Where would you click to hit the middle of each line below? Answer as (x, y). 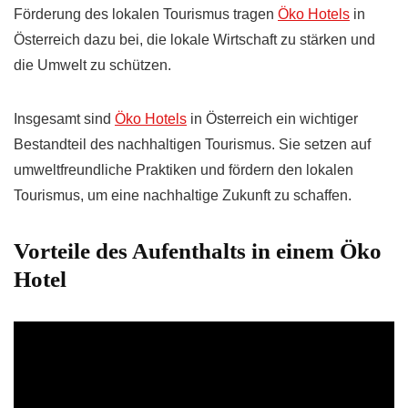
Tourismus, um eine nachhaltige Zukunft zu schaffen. (183, 196)
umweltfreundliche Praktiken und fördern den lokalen (184, 170)
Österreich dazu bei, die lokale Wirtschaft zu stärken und (194, 40)
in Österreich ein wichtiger (272, 119)
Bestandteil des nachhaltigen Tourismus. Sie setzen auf (192, 145)
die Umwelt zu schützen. (92, 66)
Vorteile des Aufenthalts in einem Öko (198, 251)
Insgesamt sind (64, 119)
